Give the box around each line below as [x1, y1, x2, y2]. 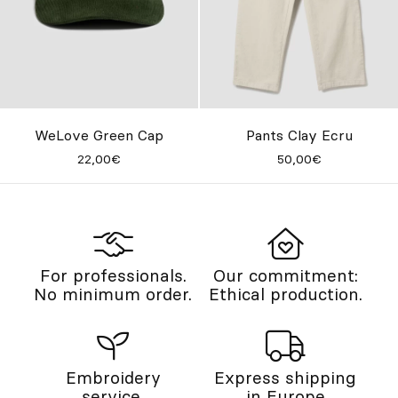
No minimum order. [34, 283, 192, 306]
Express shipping [214, 367, 356, 389]
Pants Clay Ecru [245, 125, 353, 144]
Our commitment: [212, 265, 358, 287]
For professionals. [39, 265, 187, 287]
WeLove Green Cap [35, 125, 163, 144]
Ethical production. [208, 283, 362, 306]
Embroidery [65, 367, 161, 389]
